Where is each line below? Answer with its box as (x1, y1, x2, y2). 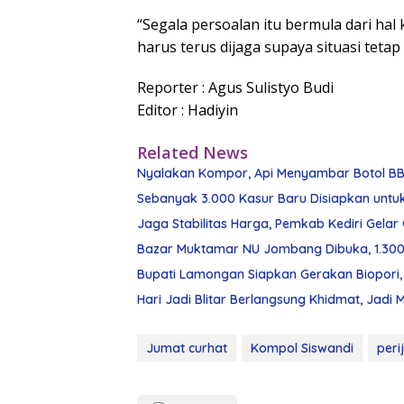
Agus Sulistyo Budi (208, 78, 334, 98)
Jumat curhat (146, 340, 227, 357)
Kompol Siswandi (251, 340, 353, 357)
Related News (137, 142, 248, 164)
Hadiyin (188, 100, 238, 121)
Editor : (137, 100, 188, 121)
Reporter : (137, 78, 208, 98)
